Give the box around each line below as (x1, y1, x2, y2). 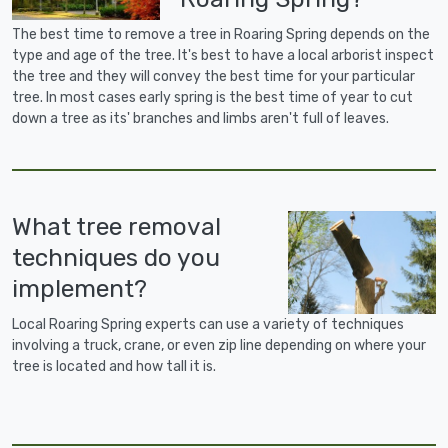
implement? (12, 274, 147, 304)
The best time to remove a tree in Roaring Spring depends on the (12, 26, 430, 44)
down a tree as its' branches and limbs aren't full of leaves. (12, 110, 389, 128)
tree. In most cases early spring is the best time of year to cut (12, 89, 413, 107)
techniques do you (12, 243, 220, 273)
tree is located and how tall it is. (12, 358, 216, 376)
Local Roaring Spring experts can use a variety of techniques (12, 316, 404, 334)
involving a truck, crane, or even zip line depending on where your (12, 337, 426, 355)
